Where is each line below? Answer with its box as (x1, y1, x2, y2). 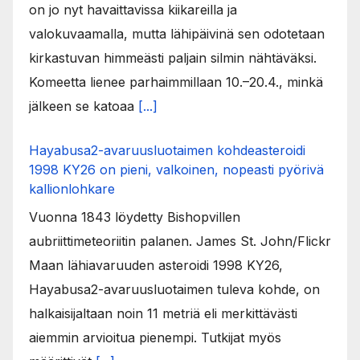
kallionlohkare (29, 180, 115, 197)
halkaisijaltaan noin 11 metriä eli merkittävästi (29, 305, 297, 321)
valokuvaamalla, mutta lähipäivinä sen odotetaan (29, 25, 325, 42)
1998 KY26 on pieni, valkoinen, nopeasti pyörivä (29, 161, 324, 178)
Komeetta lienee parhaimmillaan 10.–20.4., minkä (29, 73, 323, 90)
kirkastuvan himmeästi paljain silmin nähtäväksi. (29, 49, 317, 66)
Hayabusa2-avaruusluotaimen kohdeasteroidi (29, 141, 305, 158)
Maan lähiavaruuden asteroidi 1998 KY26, (29, 256, 283, 273)
